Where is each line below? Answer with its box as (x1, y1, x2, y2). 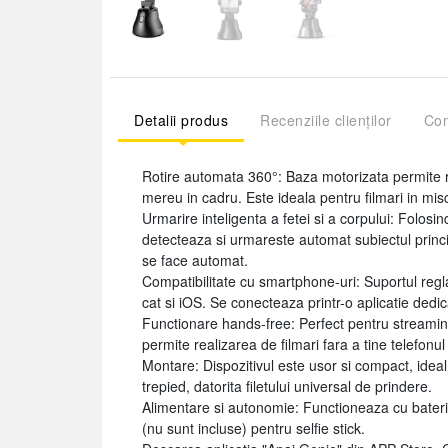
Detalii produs (134, 110, 228, 130)
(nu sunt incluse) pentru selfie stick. (142, 418, 365, 438)
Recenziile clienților (260, 110, 392, 130)
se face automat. (142, 250, 248, 270)
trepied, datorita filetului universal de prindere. (142, 376, 432, 396)
